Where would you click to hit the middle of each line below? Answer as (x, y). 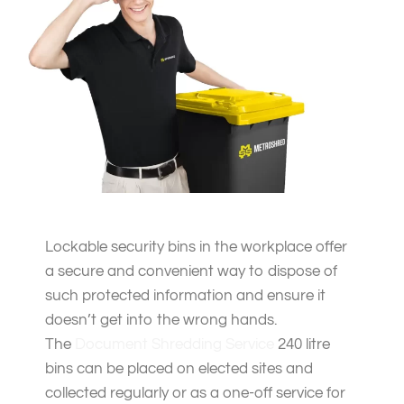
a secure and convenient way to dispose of (191, 272)
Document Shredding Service (174, 345)
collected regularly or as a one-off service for (195, 394)
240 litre (302, 345)
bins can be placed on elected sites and (179, 369)
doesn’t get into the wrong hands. (161, 321)
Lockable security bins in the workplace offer (196, 248)
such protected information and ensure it (185, 296)
